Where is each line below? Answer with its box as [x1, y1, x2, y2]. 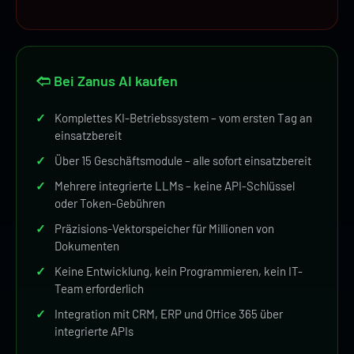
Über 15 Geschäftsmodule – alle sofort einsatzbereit [55, 153, 311, 168]
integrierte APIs [55, 323, 134, 338]
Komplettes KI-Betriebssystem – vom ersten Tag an [55, 110, 312, 125]
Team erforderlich [55, 281, 144, 296]
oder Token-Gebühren [55, 195, 165, 210]
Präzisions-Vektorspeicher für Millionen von [55, 220, 274, 235]
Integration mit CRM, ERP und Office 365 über [55, 306, 283, 321]
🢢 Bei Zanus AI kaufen [36, 71, 178, 89]
